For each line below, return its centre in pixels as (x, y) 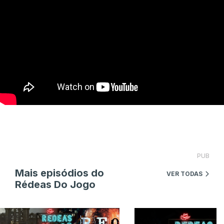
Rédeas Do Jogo (55, 184)
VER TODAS (184, 173)
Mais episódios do (59, 173)
